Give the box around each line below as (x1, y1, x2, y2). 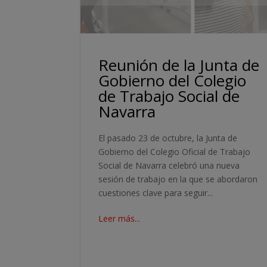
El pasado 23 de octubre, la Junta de (98, 132, 238, 144)
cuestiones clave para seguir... (98, 187, 213, 198)
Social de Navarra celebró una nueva (98, 159, 240, 171)
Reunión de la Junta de (98, 54, 260, 76)
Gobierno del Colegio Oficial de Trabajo (98, 145, 251, 157)
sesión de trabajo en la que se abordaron (98, 173, 258, 185)
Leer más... (98, 212, 141, 224)
